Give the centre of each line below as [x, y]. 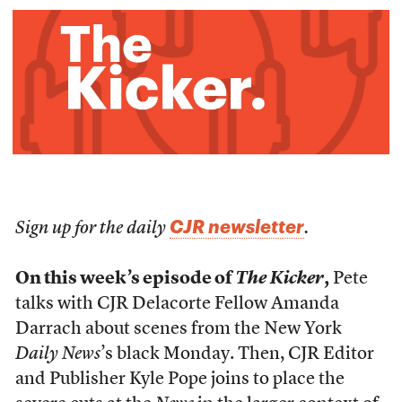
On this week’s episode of [125, 280]
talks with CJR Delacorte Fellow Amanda [177, 305]
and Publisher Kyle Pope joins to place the [179, 380]
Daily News [57, 355]
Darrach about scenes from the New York [178, 330]
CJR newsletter [236, 227]
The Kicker [279, 280]
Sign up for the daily [92, 229]
